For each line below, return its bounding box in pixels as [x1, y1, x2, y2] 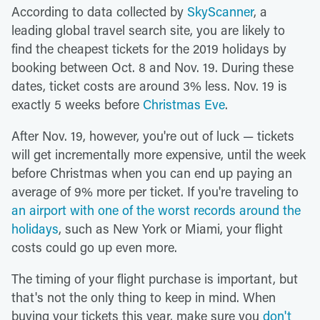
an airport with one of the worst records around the [11, 201, 301, 219]
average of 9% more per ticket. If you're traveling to [11, 182, 299, 200]
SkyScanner [187, 2, 254, 20]
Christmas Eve [143, 95, 225, 113]
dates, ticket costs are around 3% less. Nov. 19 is [11, 76, 287, 94]
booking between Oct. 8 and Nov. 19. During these [11, 58, 294, 76]
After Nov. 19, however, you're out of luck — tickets [11, 126, 294, 144]
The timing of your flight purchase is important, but [11, 269, 298, 287]
